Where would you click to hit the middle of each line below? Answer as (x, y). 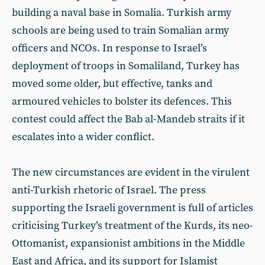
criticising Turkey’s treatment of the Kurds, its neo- (132, 225)
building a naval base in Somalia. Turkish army (122, 12)
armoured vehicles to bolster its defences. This (122, 101)
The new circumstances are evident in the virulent (131, 172)
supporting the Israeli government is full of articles (132, 208)
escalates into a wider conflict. (83, 137)
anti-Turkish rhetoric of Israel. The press (109, 190)
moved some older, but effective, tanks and (112, 83)
